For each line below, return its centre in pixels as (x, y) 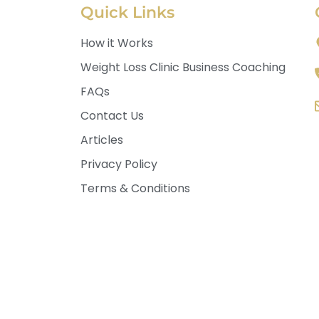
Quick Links (127, 13)
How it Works (117, 43)
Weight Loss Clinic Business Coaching (183, 68)
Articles (102, 140)
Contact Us (112, 116)
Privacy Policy (119, 164)
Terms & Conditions (135, 189)
